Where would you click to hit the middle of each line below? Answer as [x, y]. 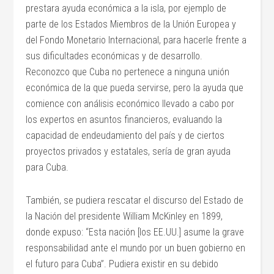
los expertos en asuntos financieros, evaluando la [124, 120]
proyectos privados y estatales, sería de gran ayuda [128, 151]
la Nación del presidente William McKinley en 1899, [124, 216]
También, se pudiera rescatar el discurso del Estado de [135, 200]
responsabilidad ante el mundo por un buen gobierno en [136, 248]
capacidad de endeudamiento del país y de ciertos [125, 135]
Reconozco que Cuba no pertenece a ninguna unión [128, 72]
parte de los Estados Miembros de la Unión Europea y [131, 24]
